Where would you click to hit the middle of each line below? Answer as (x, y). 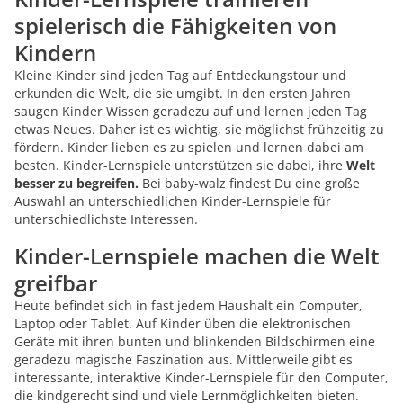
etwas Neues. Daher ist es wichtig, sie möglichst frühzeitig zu (199, 129)
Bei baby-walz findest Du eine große (249, 183)
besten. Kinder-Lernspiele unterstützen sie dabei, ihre (180, 165)
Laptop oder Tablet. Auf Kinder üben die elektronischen (183, 323)
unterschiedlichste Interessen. (106, 219)
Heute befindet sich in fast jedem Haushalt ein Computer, (188, 305)
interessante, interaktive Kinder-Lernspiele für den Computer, (201, 377)
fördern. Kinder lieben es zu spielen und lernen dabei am (189, 147)
